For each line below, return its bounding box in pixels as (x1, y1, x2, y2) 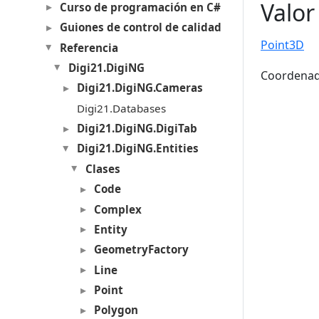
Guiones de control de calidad (59, 20, 221, 35)
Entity (93, 221, 127, 236)
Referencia (59, 40, 118, 55)
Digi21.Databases (76, 100, 166, 115)
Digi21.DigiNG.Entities (76, 141, 199, 156)
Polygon (93, 303, 138, 318)
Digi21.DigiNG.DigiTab (76, 121, 197, 136)
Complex (93, 202, 142, 216)
